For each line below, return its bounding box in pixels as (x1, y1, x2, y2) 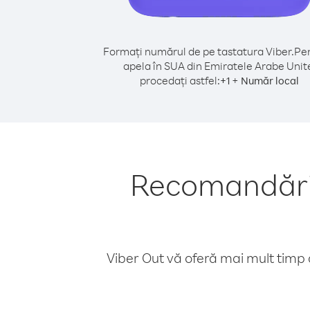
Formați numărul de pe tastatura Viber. (102, 44, 294, 58)
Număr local (241, 74, 299, 87)
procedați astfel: (140, 73, 220, 87)
